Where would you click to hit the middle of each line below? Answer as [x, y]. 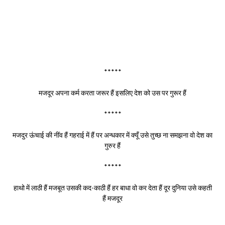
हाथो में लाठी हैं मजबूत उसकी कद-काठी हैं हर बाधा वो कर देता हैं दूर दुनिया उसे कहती [113, 187]
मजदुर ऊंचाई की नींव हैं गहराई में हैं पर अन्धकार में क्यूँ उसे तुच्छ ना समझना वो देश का [113, 135]
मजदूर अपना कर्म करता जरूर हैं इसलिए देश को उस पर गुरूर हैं [113, 92]
